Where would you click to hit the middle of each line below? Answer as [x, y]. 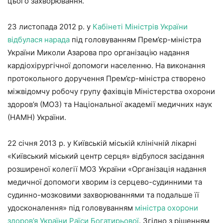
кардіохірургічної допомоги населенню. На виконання [106, 65]
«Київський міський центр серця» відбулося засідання [106, 156]
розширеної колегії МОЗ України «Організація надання [107, 169]
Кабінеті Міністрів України [140, 26]
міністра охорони [167, 208]
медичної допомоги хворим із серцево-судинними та [105, 182]
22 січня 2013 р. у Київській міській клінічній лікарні [102, 143]
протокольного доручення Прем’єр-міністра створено [107, 78]
